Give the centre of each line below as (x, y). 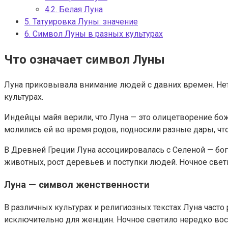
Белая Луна (80, 9)
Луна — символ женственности (77, 185)
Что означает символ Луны (84, 59)
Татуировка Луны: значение (84, 21)
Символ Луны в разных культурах (97, 34)
